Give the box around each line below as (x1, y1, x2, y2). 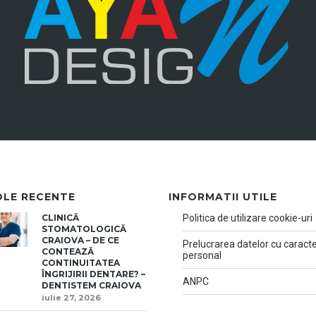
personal (183, 249, 221, 261)
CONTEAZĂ (42, 245, 94, 257)
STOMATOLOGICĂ (42, 223, 126, 234)
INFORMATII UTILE (169, 190, 277, 203)
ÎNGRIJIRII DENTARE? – (42, 268, 145, 279)
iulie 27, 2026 (42, 292, 101, 303)
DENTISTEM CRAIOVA (42, 279, 141, 291)
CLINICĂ (42, 212, 79, 223)
